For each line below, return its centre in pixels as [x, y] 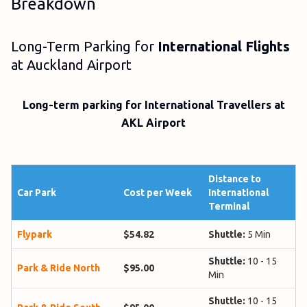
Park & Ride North [59, 268]
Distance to [235, 179]
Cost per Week [158, 193]
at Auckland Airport [71, 65]
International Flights [224, 46]
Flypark [35, 234]
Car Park [37, 193]
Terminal [229, 206]
